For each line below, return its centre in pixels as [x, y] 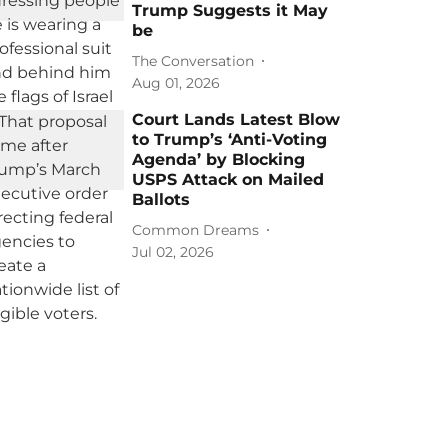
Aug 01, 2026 [176, 83]
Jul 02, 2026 [173, 252]
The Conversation [193, 60]
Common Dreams [196, 229]
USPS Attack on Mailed [228, 179]
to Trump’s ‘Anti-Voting [230, 139]
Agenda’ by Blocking [219, 159]
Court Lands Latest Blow [236, 119]
